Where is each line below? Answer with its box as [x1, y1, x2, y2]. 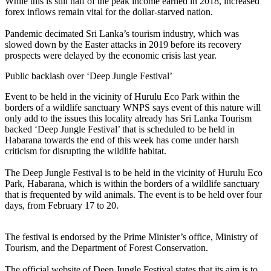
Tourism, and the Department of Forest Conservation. [5, 242, 208, 253]
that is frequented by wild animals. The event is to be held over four [5, 189, 262, 200]
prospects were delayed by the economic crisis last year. [5, 50, 217, 60]
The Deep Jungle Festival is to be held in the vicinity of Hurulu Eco [5, 167, 263, 178]
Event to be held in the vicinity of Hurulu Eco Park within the [5, 91, 240, 102]
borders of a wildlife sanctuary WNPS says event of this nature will [5, 102, 261, 113]
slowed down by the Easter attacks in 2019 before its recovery [5, 39, 241, 50]
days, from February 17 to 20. [5, 200, 119, 211]
